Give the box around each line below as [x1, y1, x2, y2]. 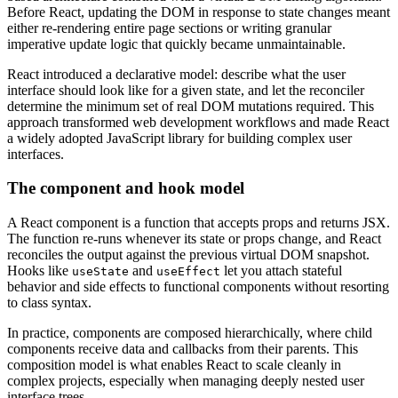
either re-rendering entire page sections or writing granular [7, 20, 331, 36]
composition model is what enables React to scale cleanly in [7, 357, 341, 373]
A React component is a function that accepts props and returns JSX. [7, 215, 390, 231]
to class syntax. [7, 295, 92, 311]
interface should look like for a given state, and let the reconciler [7, 82, 364, 98]
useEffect [156, 265, 220, 279]
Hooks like [7, 263, 72, 279]
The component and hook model [7, 179, 244, 198]
